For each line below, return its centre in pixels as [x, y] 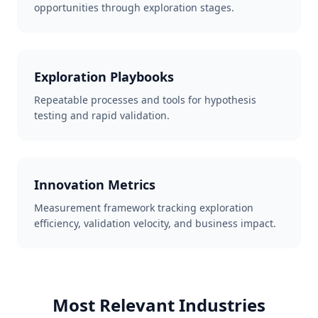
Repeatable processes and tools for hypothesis [145, 100]
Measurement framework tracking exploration [144, 208]
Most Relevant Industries [159, 305]
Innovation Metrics [95, 185]
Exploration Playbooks [104, 77]
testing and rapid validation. [102, 115]
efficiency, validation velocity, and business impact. [155, 223]
